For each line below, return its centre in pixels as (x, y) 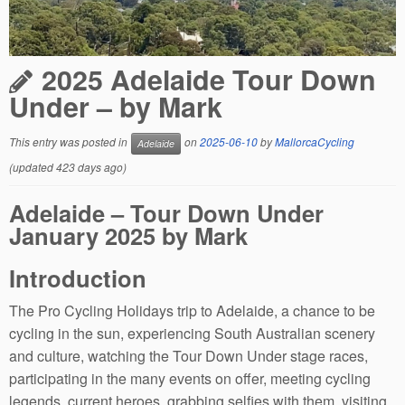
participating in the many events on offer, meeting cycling (190, 378)
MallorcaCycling (315, 141)
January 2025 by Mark (128, 235)
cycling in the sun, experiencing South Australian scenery (192, 333)
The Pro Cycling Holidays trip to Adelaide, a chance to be (192, 310)
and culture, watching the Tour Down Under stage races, (188, 355)
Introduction (78, 278)
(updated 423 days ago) (68, 166)
